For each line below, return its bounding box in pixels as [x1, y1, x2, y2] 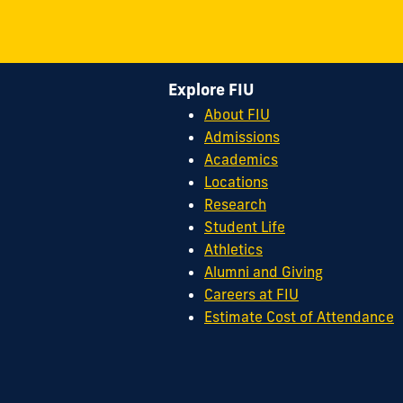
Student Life [204, 218, 285, 237]
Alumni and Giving [204, 263, 323, 282]
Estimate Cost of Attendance [204, 308, 394, 327]
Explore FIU [168, 78, 255, 100]
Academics [204, 150, 278, 169]
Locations [204, 173, 268, 192]
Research [204, 195, 266, 214]
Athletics [204, 240, 263, 259]
